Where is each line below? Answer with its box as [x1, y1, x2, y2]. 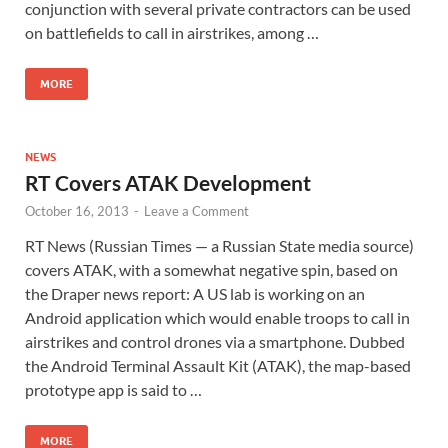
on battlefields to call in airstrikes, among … [25, 22, 319, 42]
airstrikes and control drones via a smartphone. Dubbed [25, 331, 405, 351]
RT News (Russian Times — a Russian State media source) [25, 235, 414, 255]
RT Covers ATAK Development [25, 169, 311, 195]
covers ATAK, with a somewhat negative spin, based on [25, 259, 398, 279]
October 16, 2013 [25, 202, 129, 219]
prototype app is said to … [25, 379, 202, 399]
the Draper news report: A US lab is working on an [25, 283, 365, 303]
